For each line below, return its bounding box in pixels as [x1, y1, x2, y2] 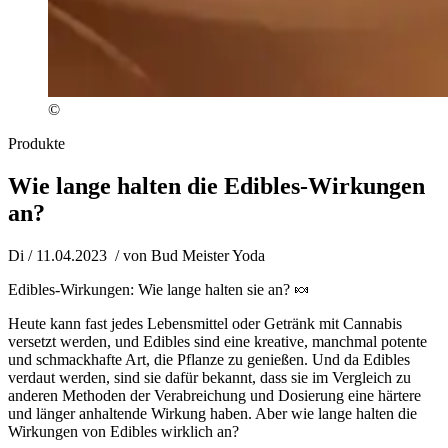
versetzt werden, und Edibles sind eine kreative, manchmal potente [8, 332, 427, 350]
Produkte [8, 134, 65, 152]
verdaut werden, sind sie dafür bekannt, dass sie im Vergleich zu [8, 368, 411, 386]
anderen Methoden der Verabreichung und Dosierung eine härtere [8, 386, 421, 404]
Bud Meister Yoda [151, 246, 265, 264]
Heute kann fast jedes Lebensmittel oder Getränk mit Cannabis [8, 314, 402, 332]
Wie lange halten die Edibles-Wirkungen [8, 172, 425, 199]
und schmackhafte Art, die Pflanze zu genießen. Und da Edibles [8, 350, 410, 368]
